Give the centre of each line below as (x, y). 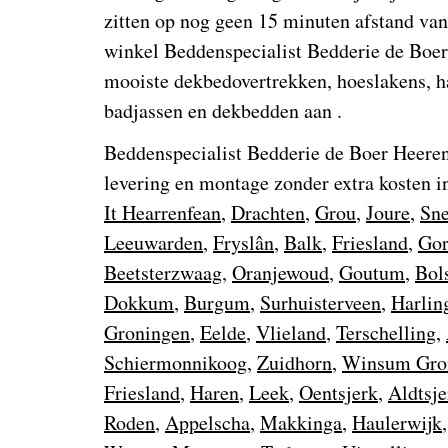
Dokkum (139, 302)
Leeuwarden (153, 242)
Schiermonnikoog (175, 362)
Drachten (268, 212)
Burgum (217, 302)
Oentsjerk (338, 392)
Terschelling (386, 332)
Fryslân (243, 242)
